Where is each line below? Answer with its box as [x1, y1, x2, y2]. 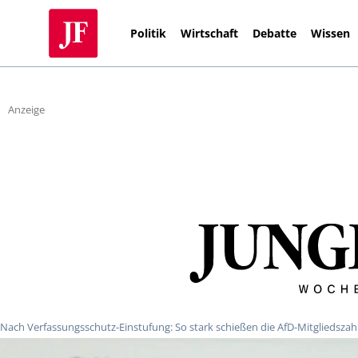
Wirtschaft [181, 25, 239, 41]
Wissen [311, 25, 351, 41]
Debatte [253, 25, 297, 41]
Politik [130, 25, 167, 41]
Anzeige [8, 102, 45, 117]
